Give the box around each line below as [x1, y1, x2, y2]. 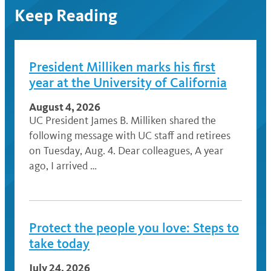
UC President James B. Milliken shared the [29, 114, 216, 128]
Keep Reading [15, 5, 117, 26]
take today [29, 235, 90, 252]
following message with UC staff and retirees [29, 129, 230, 143]
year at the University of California [29, 74, 227, 91]
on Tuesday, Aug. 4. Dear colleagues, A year [29, 144, 223, 158]
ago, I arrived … [29, 159, 97, 173]
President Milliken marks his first [29, 59, 215, 76]
